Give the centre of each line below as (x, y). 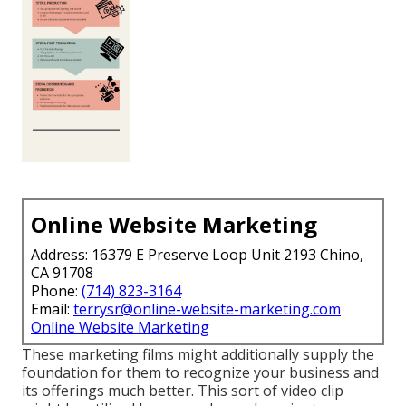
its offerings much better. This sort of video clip (183, 391)
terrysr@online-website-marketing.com (207, 309)
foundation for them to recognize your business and (200, 373)
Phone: (56, 291)
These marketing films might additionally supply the (198, 355)
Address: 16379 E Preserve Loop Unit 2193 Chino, (197, 255)
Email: (52, 309)
